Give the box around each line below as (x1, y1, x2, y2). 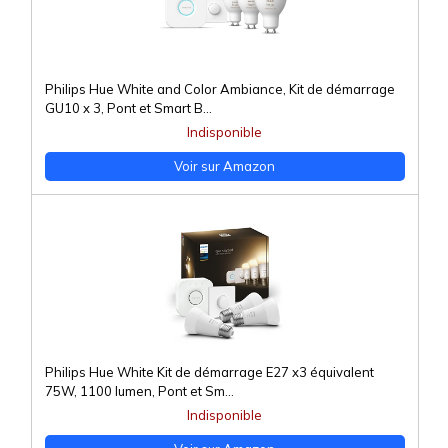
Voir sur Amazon (174, 158, 275, 175)
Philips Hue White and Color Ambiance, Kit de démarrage (44, 81, 395, 98)
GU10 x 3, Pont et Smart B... (44, 100, 212, 117)
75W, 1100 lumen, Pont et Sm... (44, 383, 234, 400)
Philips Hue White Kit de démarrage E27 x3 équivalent (44, 364, 374, 381)
